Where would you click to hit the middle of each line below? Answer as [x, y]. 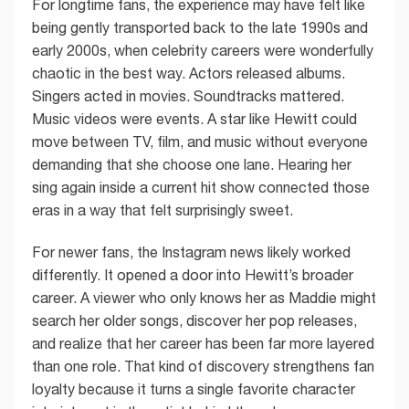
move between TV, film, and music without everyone [200, 142]
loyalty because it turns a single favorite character [194, 388]
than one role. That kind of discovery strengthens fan [203, 366]
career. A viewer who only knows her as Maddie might [204, 297]
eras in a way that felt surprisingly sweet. [163, 210]
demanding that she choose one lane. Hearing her [192, 165]
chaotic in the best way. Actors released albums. [189, 73]
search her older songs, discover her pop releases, [194, 320]
